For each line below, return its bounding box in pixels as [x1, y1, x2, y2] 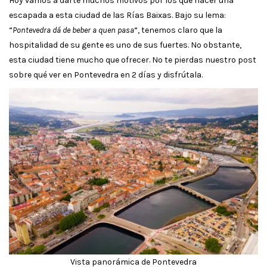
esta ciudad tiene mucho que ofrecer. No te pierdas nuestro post [9, 55, 256, 65]
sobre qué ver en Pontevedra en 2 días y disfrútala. [9, 70, 203, 80]
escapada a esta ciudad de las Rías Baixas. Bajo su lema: [9, 10, 226, 20]
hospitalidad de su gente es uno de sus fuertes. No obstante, [9, 40, 241, 50]
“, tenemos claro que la [134, 25, 222, 35]
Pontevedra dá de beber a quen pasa [13, 25, 134, 35]
